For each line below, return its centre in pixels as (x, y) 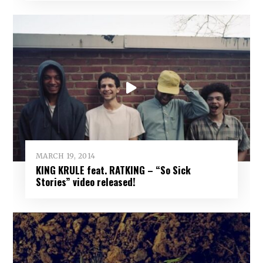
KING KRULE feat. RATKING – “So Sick (113, 170)
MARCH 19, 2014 (65, 156)
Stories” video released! (85, 182)
